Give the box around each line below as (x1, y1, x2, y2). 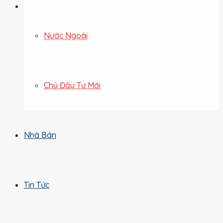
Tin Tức (24, 180, 49, 190)
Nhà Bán (24, 130, 56, 140)
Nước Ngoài (44, 30, 88, 41)
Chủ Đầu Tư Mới (44, 80, 101, 91)
